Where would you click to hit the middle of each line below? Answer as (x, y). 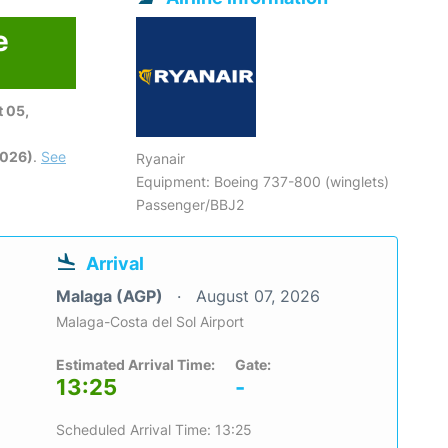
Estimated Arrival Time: (135, 365)
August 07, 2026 (258, 296)
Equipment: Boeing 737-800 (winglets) (263, 182)
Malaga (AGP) (111, 296)
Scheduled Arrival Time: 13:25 (154, 430)
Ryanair (161, 159)
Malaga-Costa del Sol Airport (150, 322)
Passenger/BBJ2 (190, 205)
